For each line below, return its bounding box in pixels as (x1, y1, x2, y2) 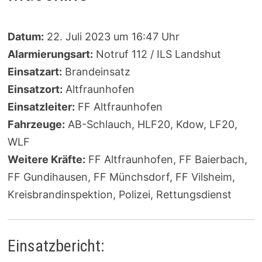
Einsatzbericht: (7, 236, 105, 256)
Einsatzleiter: (7, 101, 75, 113)
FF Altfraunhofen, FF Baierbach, (85, 153, 247, 166)
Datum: (7, 30, 44, 43)
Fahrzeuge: (7, 118, 65, 131)
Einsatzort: (7, 83, 63, 96)
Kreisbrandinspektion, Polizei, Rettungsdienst (7, 188, 232, 201)
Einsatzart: (7, 65, 62, 78)
